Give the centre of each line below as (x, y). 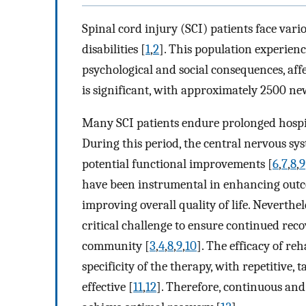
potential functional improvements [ (177, 164)
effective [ (108, 287)
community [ (116, 246)
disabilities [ (114, 49)
